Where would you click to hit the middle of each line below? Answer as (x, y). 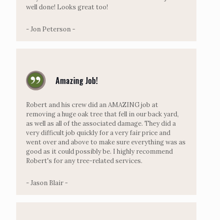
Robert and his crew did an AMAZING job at (92, 105)
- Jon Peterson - (51, 29)
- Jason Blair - (47, 183)
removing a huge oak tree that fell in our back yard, (102, 114)
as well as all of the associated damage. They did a (101, 123)
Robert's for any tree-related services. (84, 161)
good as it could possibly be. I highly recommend (99, 151)
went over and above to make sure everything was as (106, 142)
